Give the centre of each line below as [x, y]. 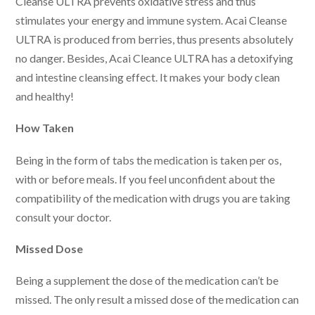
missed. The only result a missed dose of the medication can [157, 300]
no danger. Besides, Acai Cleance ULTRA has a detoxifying [155, 58]
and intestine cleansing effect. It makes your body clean [148, 77]
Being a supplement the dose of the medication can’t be [147, 281]
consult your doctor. [64, 217]
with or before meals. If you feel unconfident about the [146, 179]
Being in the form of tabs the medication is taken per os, [149, 160]
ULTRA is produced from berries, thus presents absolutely [155, 39]
